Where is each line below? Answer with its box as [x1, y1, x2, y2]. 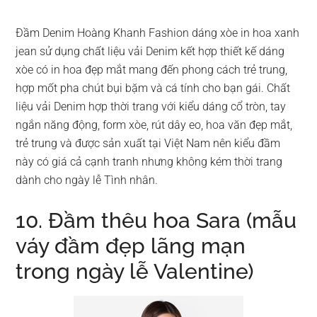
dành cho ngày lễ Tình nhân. [16, 173, 158, 187]
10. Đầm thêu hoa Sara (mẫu [16, 208, 297, 233]
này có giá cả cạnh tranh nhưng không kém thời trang [16, 155, 283, 168]
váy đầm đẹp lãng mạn [16, 234, 246, 258]
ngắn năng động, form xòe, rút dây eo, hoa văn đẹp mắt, [16, 118, 293, 132]
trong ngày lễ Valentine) [16, 259, 254, 284]
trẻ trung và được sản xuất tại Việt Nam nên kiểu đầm [16, 137, 281, 150]
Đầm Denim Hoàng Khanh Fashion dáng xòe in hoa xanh [16, 26, 300, 40]
